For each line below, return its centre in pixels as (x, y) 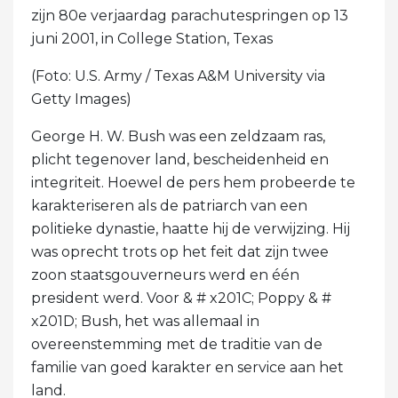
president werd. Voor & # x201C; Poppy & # (181, 298)
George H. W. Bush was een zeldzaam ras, (178, 136)
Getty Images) (81, 99)
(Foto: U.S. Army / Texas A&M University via (178, 76)
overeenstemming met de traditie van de (177, 344)
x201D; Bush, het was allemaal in (145, 321)
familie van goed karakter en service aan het (187, 367)
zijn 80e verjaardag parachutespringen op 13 (190, 15)
